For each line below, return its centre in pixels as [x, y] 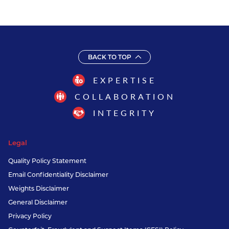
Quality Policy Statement [47, 161]
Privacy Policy [30, 216]
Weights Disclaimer [39, 188]
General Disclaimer [38, 202]
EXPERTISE [125, 80]
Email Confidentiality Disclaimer [58, 174]
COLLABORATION [125, 96]
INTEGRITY [125, 112]
